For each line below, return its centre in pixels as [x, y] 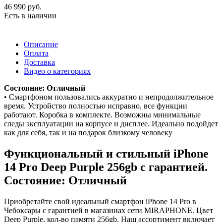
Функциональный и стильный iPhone [106, 153]
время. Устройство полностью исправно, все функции [96, 106]
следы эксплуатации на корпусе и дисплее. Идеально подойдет [111, 123]
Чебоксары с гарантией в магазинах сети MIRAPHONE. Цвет [109, 210]
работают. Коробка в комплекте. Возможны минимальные [102, 114]
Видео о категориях [57, 71]
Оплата [36, 53]
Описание [41, 44]
